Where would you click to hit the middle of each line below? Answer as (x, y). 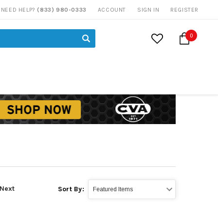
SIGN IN (148, 10)
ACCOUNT (112, 10)
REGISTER (184, 10)
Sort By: (71, 189)
